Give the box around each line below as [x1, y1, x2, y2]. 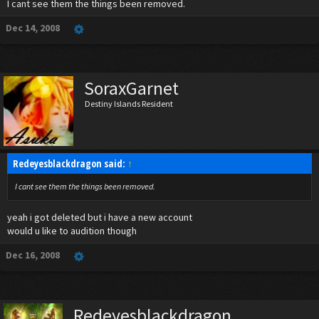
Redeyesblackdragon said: [13, 157, 127, 170]
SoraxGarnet [84, 77, 179, 100]
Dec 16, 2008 [6, 249, 60, 261]
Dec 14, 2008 [6, 21, 60, 34]
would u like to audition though [7, 224, 137, 237]
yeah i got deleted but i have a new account [7, 211, 192, 224]
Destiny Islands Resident [85, 98, 173, 109]
